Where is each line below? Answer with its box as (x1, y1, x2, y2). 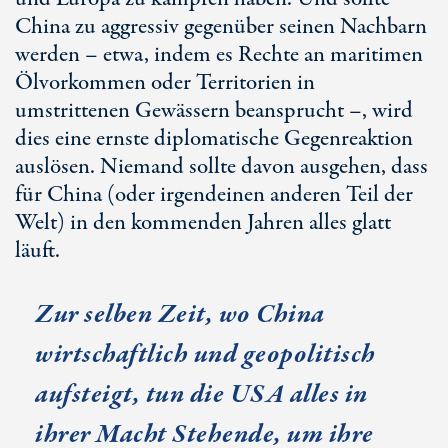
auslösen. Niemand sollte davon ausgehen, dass (15, 151, 428, 183)
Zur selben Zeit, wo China (35, 296, 325, 333)
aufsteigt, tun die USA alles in (35, 376, 368, 413)
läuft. (15, 235, 60, 267)
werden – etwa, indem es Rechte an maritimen (15, 39, 423, 71)
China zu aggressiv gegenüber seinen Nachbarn (15, 11, 427, 43)
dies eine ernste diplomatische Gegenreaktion (15, 123, 413, 155)
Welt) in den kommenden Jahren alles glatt (15, 207, 391, 239)
